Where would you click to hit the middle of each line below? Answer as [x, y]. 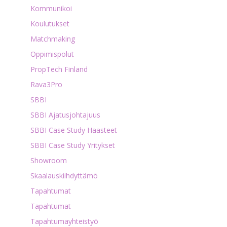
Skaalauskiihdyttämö [64, 176]
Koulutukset [50, 24]
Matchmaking [52, 39]
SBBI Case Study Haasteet [73, 130]
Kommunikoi [51, 8]
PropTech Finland [59, 69]
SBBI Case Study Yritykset [72, 145]
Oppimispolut [52, 54]
